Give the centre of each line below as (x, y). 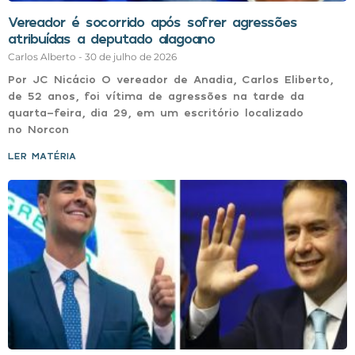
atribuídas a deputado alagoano (112, 38)
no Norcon (38, 128)
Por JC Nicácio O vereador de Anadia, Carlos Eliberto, (170, 78)
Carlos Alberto (43, 56)
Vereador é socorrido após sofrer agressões (153, 21)
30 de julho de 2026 (131, 56)
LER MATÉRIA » (47, 155)
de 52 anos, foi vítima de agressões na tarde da (156, 95)
